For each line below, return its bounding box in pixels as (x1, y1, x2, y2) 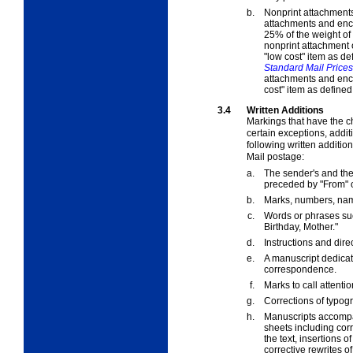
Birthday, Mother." (264, 221, 338, 232)
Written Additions (247, 104, 324, 116)
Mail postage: (247, 150, 304, 162)
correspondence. (264, 263, 336, 275)
